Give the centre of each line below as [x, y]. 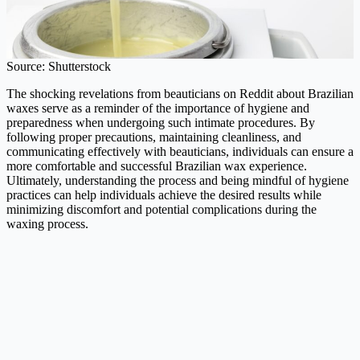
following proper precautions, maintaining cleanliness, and [154, 137]
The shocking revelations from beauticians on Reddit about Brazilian [180, 93]
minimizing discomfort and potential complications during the [162, 209]
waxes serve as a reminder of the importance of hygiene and [158, 108]
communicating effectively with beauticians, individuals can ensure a [180, 151]
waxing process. [47, 223]
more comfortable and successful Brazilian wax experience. [157, 166]
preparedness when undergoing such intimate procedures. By [161, 122]
